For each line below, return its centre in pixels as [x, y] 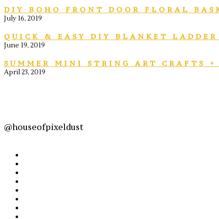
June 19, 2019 [24, 46]
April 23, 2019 [25, 73]
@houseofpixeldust [44, 127]
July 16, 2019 [23, 19]
